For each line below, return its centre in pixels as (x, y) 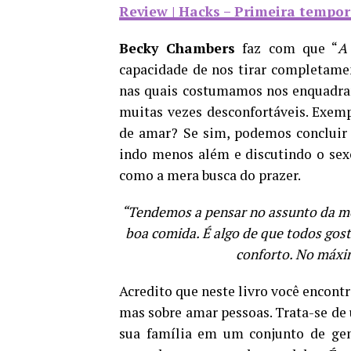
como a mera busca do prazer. (210, 175)
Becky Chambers (177, 48)
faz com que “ (287, 48)
